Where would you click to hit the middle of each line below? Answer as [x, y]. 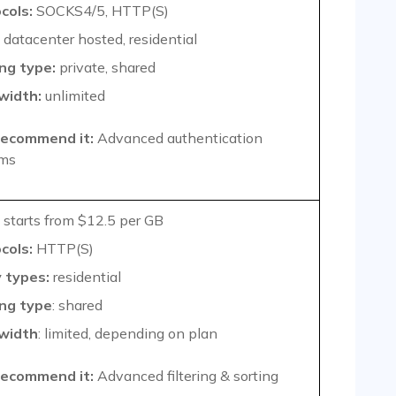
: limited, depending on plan [128, 334]
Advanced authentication [180, 138]
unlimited [73, 96]
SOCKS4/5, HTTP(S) [101, 11]
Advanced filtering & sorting [188, 376]
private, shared [106, 68]
